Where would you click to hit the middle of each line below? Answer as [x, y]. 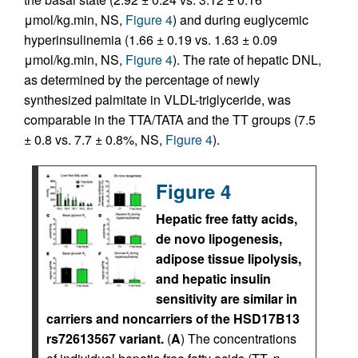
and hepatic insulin [213, 278]
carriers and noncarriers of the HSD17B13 [173, 318]
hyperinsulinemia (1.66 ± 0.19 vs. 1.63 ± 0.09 [151, 40]
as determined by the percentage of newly [142, 80]
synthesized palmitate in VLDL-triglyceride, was [157, 99]
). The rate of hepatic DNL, [247, 60]
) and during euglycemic [241, 20]
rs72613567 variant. [105, 338]
